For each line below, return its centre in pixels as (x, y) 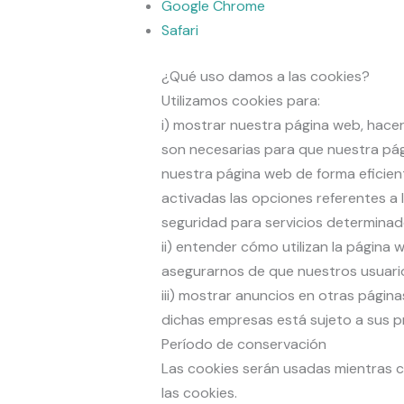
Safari (179, 31)
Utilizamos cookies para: (240, 101)
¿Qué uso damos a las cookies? (265, 77)
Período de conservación (243, 344)
